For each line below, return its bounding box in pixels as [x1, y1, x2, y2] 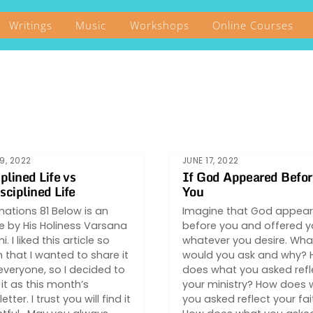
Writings [9, 17, 53, 32]
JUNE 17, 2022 [182, 154, 239, 166]
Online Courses [212, 17, 293, 32]
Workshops [129, 17, 189, 32]
